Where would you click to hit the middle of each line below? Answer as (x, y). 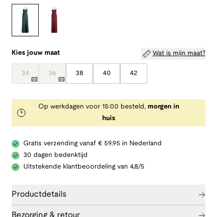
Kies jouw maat (36, 53)
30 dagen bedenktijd (55, 155)
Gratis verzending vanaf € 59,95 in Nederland (93, 143)
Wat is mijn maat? (179, 53)
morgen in (163, 107)
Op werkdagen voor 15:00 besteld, (93, 107)
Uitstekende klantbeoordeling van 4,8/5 (84, 167)
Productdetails (39, 194)
